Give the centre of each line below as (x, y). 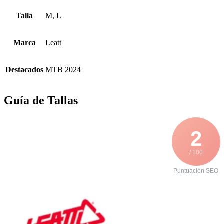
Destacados (24, 70)
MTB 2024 (63, 70)
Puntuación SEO (196, 171)
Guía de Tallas (41, 100)
